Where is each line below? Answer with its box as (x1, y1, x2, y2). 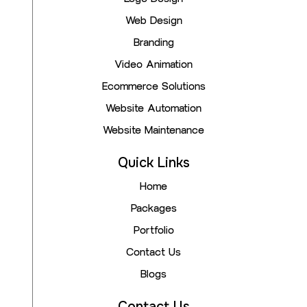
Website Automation (106, 103, 201, 115)
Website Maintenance (103, 125, 204, 137)
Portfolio (133, 225, 174, 237)
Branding (133, 37, 174, 49)
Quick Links (117, 154, 190, 172)
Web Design (125, 15, 182, 27)
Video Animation (114, 59, 193, 71)
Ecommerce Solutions (101, 81, 206, 93)
